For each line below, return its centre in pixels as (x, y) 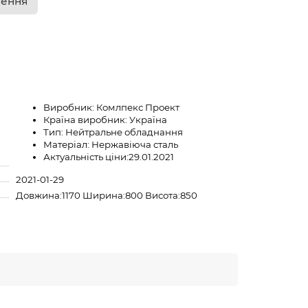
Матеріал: (66, 144)
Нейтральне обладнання (124, 132)
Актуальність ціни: (86, 156)
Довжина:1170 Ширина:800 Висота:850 (106, 195)
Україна (148, 119)
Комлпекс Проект (137, 107)
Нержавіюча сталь (134, 144)
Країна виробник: (85, 119)
